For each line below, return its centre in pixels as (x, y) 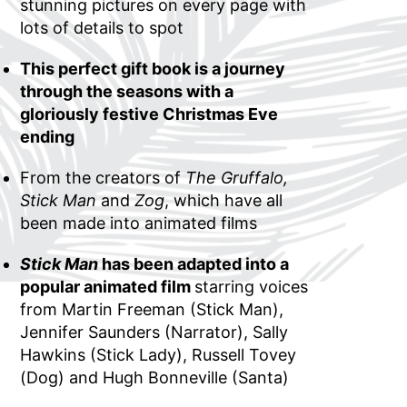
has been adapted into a (194, 263)
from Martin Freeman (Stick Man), (152, 309)
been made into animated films (139, 223)
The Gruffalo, (237, 177)
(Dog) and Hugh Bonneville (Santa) (155, 377)
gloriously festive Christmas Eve (149, 114)
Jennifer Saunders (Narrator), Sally (154, 332)
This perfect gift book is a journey (153, 68)
